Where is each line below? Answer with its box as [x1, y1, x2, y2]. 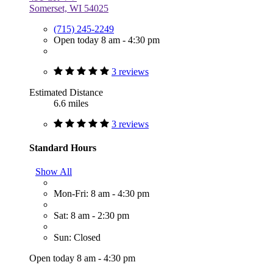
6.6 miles [54, 97, 88, 108]
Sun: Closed [54, 232, 101, 243]
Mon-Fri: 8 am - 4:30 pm [54, 188, 149, 199]
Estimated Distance [29, 87, 103, 97]
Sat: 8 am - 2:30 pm [54, 210, 129, 221]
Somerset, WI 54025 [29, 2, 108, 13]
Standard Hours [29, 142, 96, 153]
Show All [35, 166, 72, 177]
